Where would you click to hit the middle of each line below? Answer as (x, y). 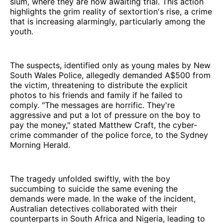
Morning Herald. (40, 145)
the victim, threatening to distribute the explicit (99, 85)
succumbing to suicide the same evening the (94, 188)
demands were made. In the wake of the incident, (103, 198)
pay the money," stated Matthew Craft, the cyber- (104, 125)
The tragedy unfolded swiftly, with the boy (90, 178)
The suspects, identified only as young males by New (110, 65)
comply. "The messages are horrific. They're (92, 105)
